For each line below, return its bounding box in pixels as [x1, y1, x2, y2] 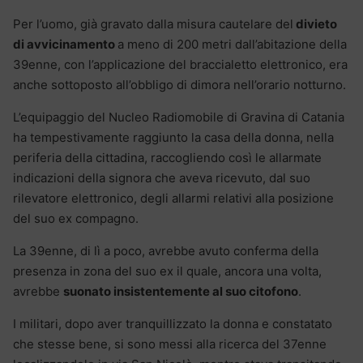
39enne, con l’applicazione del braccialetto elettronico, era [13, 57, 348, 73]
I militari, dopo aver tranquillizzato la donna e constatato [13, 316, 332, 332]
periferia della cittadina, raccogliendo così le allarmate [13, 150, 322, 166]
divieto [293, 16, 337, 32]
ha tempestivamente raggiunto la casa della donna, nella [13, 130, 334, 146]
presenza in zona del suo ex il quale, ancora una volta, [13, 263, 322, 280]
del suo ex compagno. [13, 211, 139, 227]
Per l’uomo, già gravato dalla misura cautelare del [13, 16, 293, 32]
